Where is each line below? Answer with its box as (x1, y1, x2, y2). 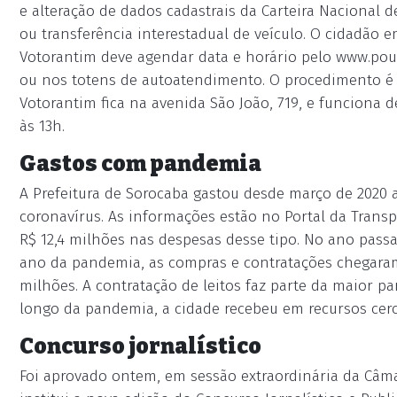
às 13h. (19, 117, 65, 136)
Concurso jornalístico (19, 333, 261, 359)
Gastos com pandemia (19, 151, 261, 176)
